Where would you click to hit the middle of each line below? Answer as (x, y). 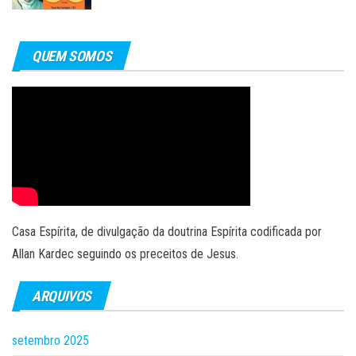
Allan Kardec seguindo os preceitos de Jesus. (125, 254)
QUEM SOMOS (72, 56)
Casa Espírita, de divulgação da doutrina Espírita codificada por (167, 232)
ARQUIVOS (62, 296)
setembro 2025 (50, 341)
